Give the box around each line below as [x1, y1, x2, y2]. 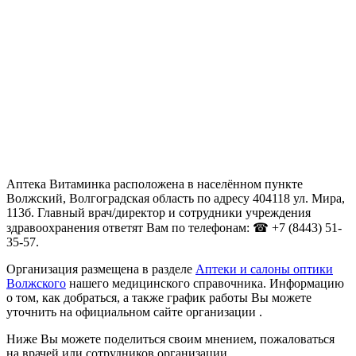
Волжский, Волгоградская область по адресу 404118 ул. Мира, [6, 192, 345, 206]
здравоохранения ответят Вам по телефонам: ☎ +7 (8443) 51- [6, 221, 342, 235]
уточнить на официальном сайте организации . [6, 305, 262, 319]
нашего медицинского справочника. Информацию [66, 277, 344, 291]
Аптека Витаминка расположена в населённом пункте [6, 177, 303, 192]
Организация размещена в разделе [6, 262, 195, 277]
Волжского [6, 277, 66, 291]
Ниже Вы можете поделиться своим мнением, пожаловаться [6, 332, 335, 346]
